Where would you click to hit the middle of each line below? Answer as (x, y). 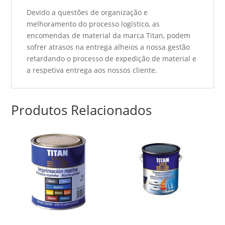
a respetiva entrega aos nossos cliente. (92, 70)
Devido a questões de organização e (87, 12)
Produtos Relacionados (82, 110)
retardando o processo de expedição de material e (112, 58)
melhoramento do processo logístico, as (93, 24)
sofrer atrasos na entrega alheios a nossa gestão (108, 47)
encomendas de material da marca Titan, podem (109, 35)
